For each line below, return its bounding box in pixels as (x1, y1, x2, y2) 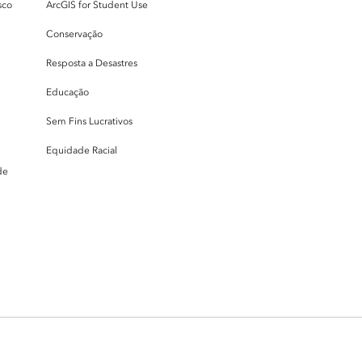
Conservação (46, 27, 103, 40)
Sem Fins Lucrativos (46, 115, 133, 127)
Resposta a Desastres (46, 57, 137, 69)
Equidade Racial (46, 144, 117, 156)
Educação (46, 86, 89, 98)
